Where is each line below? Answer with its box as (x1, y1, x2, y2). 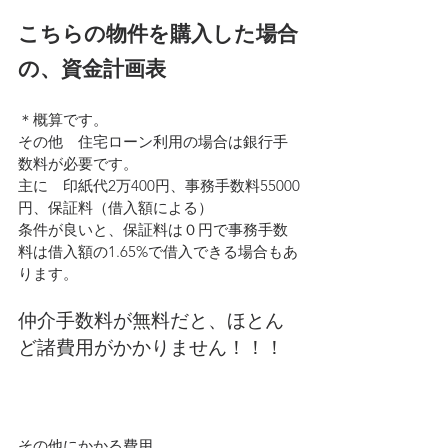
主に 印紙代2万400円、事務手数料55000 (18, 175, 300, 195)
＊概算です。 (18, 109, 108, 129)
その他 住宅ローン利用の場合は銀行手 (18, 131, 288, 151)
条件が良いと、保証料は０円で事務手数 (18, 219, 288, 239)
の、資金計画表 (18, 53, 166, 84)
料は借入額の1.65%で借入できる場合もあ (18, 241, 298, 261)
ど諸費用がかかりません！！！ (18, 333, 284, 361)
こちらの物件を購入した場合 (18, 18, 298, 49)
